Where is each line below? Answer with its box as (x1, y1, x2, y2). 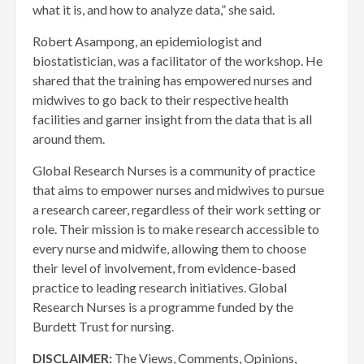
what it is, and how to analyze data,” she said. (32, 2, 275, 18)
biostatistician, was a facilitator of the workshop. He (32, 53, 323, 69)
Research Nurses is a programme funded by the (32, 299, 293, 315)
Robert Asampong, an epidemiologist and (32, 33, 262, 50)
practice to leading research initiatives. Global (32, 279, 287, 296)
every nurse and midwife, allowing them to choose (32, 240, 306, 257)
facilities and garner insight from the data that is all (32, 111, 312, 128)
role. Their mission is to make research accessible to (32, 221, 319, 237)
